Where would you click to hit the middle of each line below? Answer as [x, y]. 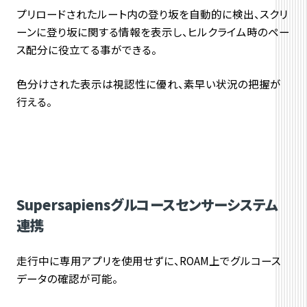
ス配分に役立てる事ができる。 [86, 50]
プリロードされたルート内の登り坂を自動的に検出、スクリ [152, 14]
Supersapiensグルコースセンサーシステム [147, 204]
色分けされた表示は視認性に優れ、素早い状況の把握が [148, 84]
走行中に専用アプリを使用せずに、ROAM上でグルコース [148, 260]
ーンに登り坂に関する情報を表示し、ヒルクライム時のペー [153, 32]
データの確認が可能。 [67, 278]
